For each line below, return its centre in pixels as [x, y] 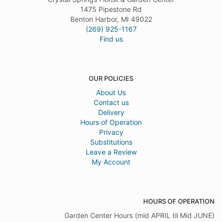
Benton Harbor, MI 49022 [111, 19]
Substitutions [111, 142]
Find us [111, 39]
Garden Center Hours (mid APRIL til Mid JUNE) [139, 216]
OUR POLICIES [111, 79]
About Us [111, 93]
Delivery [111, 112]
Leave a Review [111, 152]
